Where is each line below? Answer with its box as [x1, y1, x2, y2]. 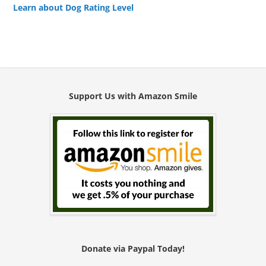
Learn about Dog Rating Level [13, 2, 134, 14]
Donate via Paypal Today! [81, 242, 185, 254]
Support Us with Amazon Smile [69, 90, 197, 102]
